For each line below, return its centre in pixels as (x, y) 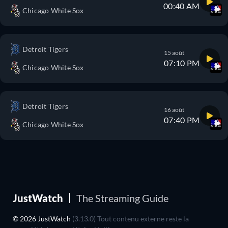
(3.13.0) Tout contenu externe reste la (131, 219)
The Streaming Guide (122, 198)
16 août (174, 110)
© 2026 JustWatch (42, 219)
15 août (174, 53)
